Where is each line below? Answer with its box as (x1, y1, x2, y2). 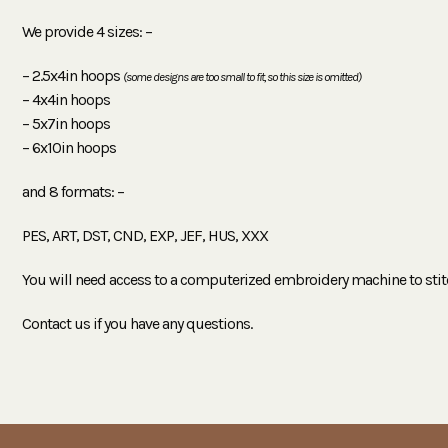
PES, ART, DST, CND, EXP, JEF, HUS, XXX (22, 225, 268, 245)
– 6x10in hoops (22, 137, 116, 157)
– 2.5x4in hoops (22, 65, 123, 85)
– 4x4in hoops (22, 89, 110, 109)
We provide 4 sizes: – (22, 21, 152, 41)
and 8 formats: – (22, 181, 124, 201)
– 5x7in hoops (22, 113, 110, 133)
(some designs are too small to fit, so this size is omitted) (123, 68, 361, 84)
